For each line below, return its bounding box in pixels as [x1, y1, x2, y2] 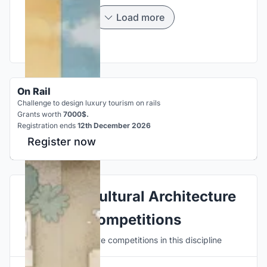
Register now [27, 135, 96, 148]
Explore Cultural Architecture [31, 187, 236, 205]
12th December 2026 [77, 120, 151, 130]
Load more [116, 11, 164, 23]
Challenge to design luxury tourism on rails [17, 98, 160, 107]
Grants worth [17, 109, 63, 119]
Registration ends [17, 120, 77, 130]
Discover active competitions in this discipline [45, 234, 222, 245]
